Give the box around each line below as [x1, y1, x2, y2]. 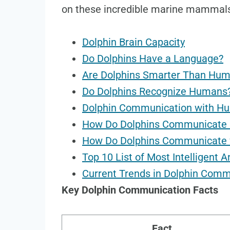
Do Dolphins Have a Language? [82, 52, 223, 65]
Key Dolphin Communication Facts [62, 184, 218, 197]
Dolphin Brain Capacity [82, 36, 185, 49]
